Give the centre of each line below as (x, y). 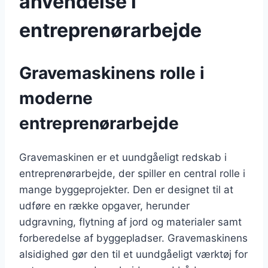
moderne (56, 98)
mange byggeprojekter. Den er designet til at (126, 190)
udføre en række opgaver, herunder (104, 206)
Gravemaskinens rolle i (112, 73)
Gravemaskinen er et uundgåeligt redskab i (123, 158)
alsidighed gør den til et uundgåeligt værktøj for (133, 255)
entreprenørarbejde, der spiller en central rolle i (132, 174)
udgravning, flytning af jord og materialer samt (130, 222)
